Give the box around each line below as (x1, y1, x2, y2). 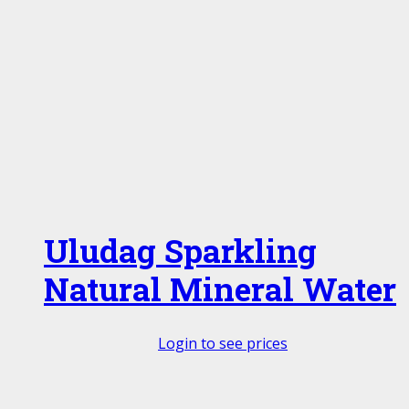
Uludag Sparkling (44, 229, 317, 273)
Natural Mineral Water (44, 267, 396, 311)
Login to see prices (158, 333, 288, 354)
